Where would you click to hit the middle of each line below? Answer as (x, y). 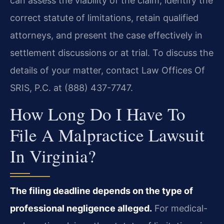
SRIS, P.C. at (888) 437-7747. (71, 87)
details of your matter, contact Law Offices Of (107, 70)
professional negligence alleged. (81, 208)
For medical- (180, 208)
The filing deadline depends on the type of (101, 191)
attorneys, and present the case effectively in (106, 35)
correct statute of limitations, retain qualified (104, 17)
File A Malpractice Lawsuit (107, 135)
